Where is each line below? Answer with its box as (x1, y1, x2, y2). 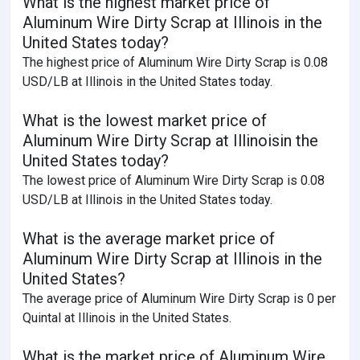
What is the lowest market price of (22, 110, 267, 130)
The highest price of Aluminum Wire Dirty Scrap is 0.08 (22, 54, 328, 70)
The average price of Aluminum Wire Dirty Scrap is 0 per (22, 290, 336, 306)
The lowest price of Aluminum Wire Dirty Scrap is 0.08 (22, 172, 325, 188)
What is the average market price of (22, 228, 275, 248)
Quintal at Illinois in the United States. (22, 309, 231, 325)
